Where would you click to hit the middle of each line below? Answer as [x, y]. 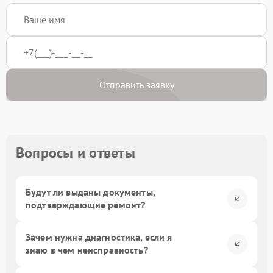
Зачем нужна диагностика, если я [99, 237]
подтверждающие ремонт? [86, 205]
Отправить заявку [136, 85]
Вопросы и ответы [76, 153]
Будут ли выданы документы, [90, 192]
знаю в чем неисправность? [87, 250]
